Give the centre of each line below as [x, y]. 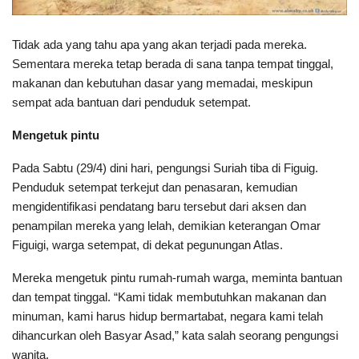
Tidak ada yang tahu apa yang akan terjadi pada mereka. [159, 44]
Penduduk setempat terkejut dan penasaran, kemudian [155, 187]
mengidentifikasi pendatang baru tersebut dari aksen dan [159, 206]
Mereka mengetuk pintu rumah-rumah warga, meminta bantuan [177, 277]
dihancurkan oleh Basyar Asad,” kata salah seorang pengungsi [175, 335]
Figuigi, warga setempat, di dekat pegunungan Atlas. [147, 244]
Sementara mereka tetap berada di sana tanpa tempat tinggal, [173, 63]
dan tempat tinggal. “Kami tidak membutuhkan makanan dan [169, 296]
